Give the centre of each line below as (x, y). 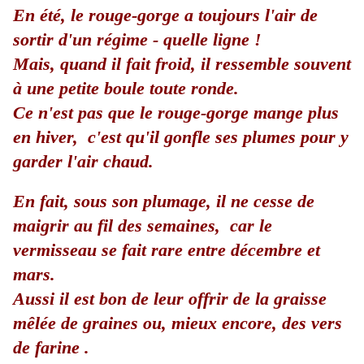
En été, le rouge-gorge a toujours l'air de (165, 15)
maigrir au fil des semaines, (121, 226)
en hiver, (50, 137)
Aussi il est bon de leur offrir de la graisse (170, 299)
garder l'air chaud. (83, 162)
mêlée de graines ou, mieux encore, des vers (178, 323)
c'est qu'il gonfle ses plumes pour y (218, 137)
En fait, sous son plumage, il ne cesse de (164, 201)
